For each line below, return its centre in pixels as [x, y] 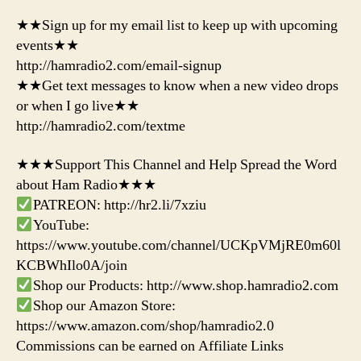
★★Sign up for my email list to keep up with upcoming [177, 26]
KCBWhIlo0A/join [72, 265]
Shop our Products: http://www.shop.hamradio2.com [185, 285]
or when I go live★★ [78, 106]
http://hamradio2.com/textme [101, 127]
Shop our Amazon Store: [104, 305]
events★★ [48, 46]
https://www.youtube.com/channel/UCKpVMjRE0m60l [178, 245]
